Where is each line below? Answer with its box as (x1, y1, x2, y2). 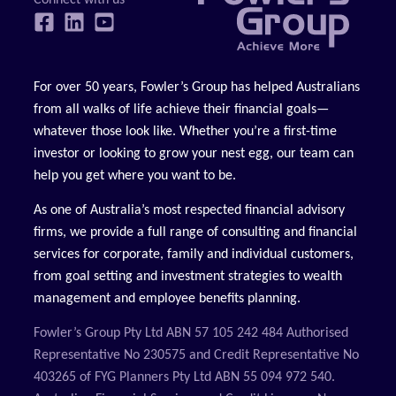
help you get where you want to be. (34, 168, 237, 183)
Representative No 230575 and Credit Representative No (34, 348, 360, 363)
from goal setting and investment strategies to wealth (34, 269, 343, 284)
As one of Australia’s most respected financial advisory (34, 202, 346, 217)
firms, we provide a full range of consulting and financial (34, 225, 358, 240)
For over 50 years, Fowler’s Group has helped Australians (34, 80, 361, 95)
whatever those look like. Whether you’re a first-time (34, 124, 338, 139)
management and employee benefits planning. (34, 291, 301, 306)
